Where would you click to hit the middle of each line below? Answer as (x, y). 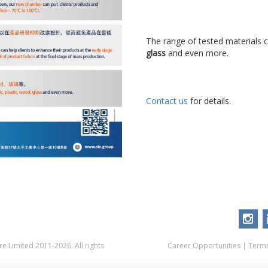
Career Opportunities (204, 245)
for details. (210, 101)
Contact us (167, 101)
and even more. (197, 53)
